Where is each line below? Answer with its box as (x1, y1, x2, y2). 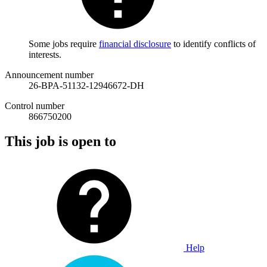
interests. (29, 49, 61, 60)
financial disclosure (99, 38, 171, 49)
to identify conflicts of (171, 38, 256, 49)
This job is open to (5, 133, 116, 150)
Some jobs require (29, 38, 99, 49)
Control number (5, 100, 64, 111)
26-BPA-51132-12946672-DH (29, 80, 144, 91)
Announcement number (5, 69, 94, 80)
